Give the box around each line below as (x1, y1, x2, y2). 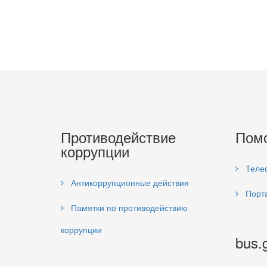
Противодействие (61, 126, 176, 147)
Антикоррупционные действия (69, 176, 189, 188)
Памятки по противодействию (69, 201, 188, 213)
